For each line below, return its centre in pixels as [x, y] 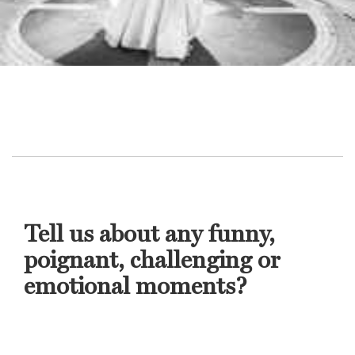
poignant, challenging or [152, 260]
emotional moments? [136, 286]
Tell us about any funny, [149, 234]
